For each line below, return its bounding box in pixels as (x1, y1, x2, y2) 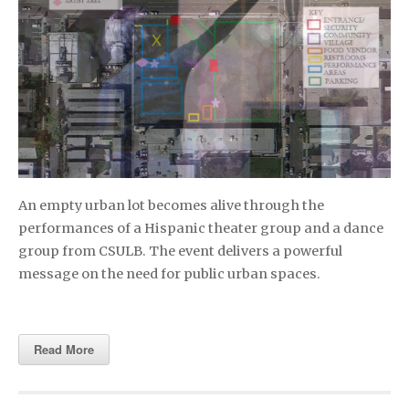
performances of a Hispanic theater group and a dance (18, 220, 383, 237)
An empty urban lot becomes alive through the (18, 197, 324, 215)
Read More (34, 341, 94, 359)
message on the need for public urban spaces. (18, 266, 320, 283)
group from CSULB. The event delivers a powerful (18, 243, 342, 260)
